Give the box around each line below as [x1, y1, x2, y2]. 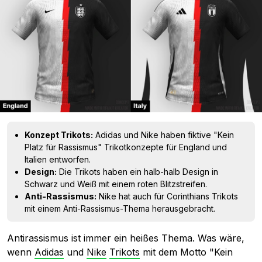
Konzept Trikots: [25, 130, 93, 140]
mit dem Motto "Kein [140, 246, 233, 258]
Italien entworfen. [25, 154, 91, 164]
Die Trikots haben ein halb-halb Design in [57, 167, 218, 177]
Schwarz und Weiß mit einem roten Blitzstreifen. [25, 179, 207, 189]
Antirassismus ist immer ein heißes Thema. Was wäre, [7, 232, 244, 244]
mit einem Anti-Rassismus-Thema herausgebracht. [25, 204, 215, 213]
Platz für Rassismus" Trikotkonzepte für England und [25, 142, 227, 152]
